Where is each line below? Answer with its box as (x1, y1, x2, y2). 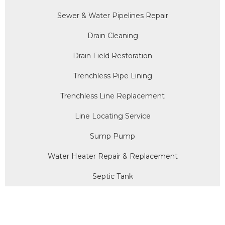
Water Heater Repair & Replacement (47, 151, 178, 161)
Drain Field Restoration (73, 51, 152, 60)
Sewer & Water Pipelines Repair (57, 11, 168, 20)
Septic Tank (92, 171, 133, 181)
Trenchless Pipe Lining (73, 71, 152, 80)
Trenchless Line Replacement (60, 91, 165, 100)
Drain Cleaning (87, 31, 138, 40)
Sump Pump (90, 131, 135, 141)
